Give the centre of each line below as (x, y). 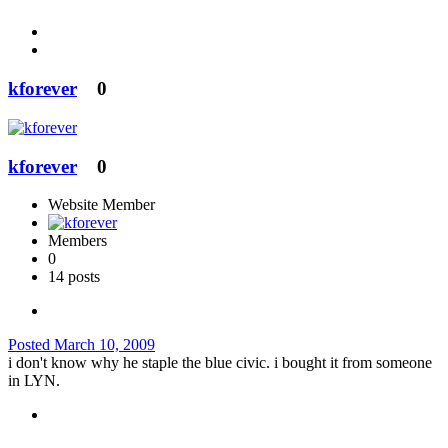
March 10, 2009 (104, 345)
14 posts (74, 277)
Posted (31, 345)
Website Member (101, 205)
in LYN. (34, 381)
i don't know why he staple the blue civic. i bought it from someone (220, 363)
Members (77, 241)
